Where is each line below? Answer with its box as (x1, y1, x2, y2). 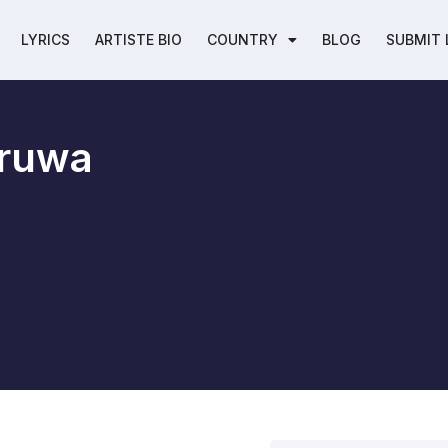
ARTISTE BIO (94, 31, 182, 48)
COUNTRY (206, 31, 278, 48)
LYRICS (20, 31, 70, 48)
